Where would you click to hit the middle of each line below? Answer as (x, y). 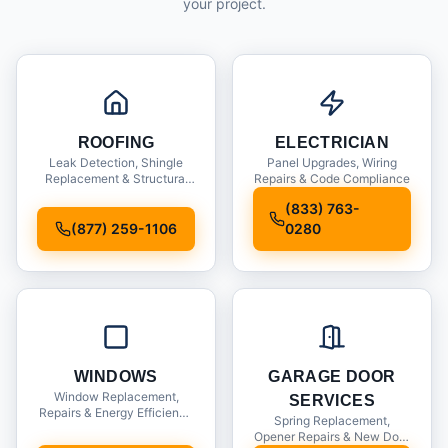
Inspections (116, 194)
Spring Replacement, (332, 420)
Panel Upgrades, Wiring (332, 162)
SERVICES (332, 400)
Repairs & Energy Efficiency (116, 412)
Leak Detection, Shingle (116, 162)
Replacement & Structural (116, 178)
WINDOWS (116, 376)
